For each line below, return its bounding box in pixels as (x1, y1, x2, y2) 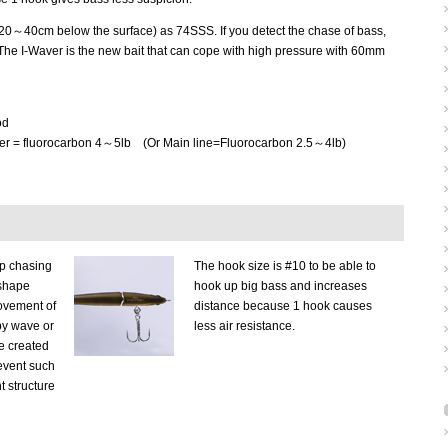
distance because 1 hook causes (194, 299, 372, 313)
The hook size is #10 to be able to (194, 259, 376, 273)
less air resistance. (194, 319, 295, 333)
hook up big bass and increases (194, 279, 367, 293)
